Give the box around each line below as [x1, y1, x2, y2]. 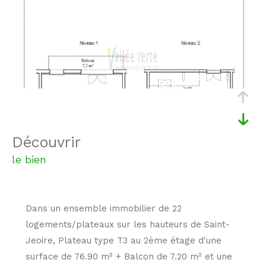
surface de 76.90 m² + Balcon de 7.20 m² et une [25, 251, 232, 262]
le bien [12, 153, 46, 166]
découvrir [23, 133, 81, 151]
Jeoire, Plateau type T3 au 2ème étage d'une [25, 235, 221, 246]
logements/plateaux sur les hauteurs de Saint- [25, 218, 230, 230]
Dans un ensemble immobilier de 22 [25, 202, 182, 214]
